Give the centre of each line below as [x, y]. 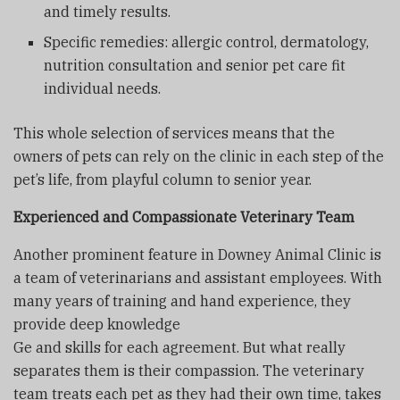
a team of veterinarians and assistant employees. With [198, 277]
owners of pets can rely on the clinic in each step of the [199, 156]
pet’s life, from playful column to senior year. [162, 179]
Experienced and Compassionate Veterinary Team [184, 217]
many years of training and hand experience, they [182, 300]
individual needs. [103, 88]
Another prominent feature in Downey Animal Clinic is [197, 254]
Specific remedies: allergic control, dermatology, [207, 42]
